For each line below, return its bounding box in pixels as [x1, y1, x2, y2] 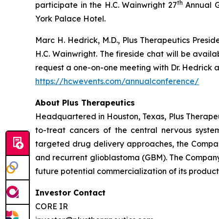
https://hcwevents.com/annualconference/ [35, 76, 199, 87]
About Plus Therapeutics [35, 98, 135, 108]
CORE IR [35, 201, 68, 212]
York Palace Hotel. [35, 14, 106, 24]
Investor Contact [35, 188, 106, 198]
